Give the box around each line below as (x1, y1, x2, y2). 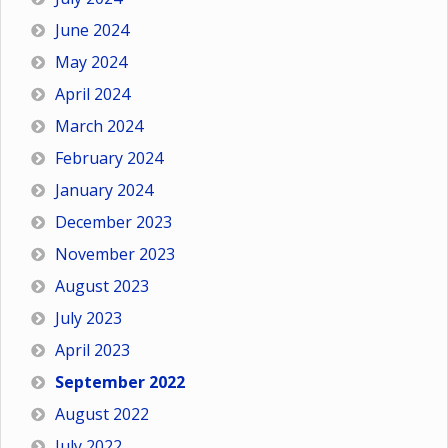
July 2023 (55, 307, 122, 329)
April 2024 (55, 83, 130, 105)
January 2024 (55, 179, 153, 201)
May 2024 (55, 51, 127, 73)
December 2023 (55, 211, 172, 233)
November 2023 (55, 243, 175, 265)
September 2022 (55, 371, 185, 393)
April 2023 (55, 339, 130, 361)
